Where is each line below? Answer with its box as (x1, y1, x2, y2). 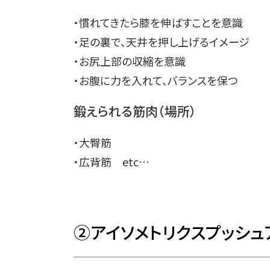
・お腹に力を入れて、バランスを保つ (74, 72, 238, 89)
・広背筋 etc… (74, 154, 149, 170)
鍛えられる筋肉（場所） (74, 102, 196, 121)
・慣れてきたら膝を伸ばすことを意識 (74, 14, 243, 31)
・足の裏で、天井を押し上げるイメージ (74, 34, 250, 50)
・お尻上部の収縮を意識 (74, 53, 186, 69)
